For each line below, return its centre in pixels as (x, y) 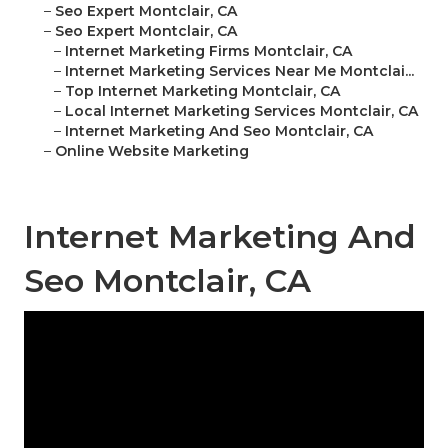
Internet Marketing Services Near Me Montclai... (239, 71)
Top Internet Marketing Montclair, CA (202, 91)
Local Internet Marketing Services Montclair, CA (241, 111)
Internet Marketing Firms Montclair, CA (208, 51)
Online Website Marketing (152, 151)
